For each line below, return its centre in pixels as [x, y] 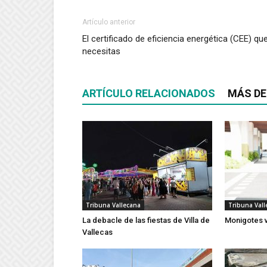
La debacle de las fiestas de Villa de [146, 220]
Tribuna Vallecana [113, 205]
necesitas [101, 51]
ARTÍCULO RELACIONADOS [149, 93]
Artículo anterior [109, 22]
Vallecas [97, 232]
